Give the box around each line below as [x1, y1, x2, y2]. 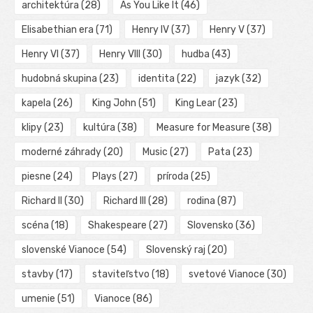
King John [92, 97, 136, 110]
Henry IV [131, 24, 169, 36]
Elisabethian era [22, 24, 94, 36]
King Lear [175, 97, 216, 110]
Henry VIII [99, 48, 140, 61]
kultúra [82, 122, 115, 134]
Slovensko [187, 219, 233, 232]
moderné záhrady [22, 146, 101, 159]
